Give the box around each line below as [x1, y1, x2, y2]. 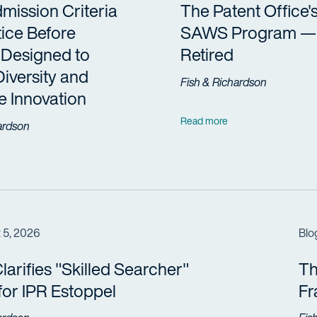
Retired [180, 42, 234, 67]
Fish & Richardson [180, 73, 267, 91]
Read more [180, 113, 228, 128]
